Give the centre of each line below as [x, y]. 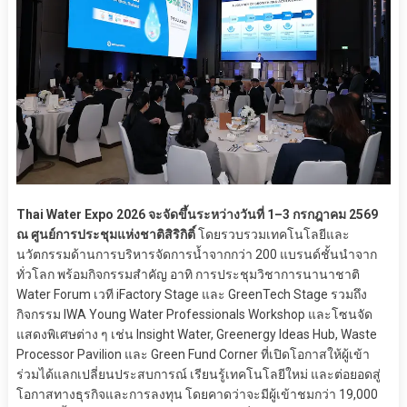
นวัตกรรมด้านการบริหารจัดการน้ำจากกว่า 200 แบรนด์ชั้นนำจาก [196, 255]
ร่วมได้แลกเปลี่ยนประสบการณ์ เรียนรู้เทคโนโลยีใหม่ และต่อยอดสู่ [198, 375]
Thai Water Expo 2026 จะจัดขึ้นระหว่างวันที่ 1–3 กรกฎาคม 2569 [197, 215]
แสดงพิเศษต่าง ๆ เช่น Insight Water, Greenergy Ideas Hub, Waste [196, 335]
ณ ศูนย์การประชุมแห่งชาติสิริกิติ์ [105, 235]
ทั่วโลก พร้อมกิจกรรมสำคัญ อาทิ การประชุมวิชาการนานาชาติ [188, 275]
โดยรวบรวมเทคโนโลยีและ [272, 235]
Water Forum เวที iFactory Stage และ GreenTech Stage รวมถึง [191, 295]
